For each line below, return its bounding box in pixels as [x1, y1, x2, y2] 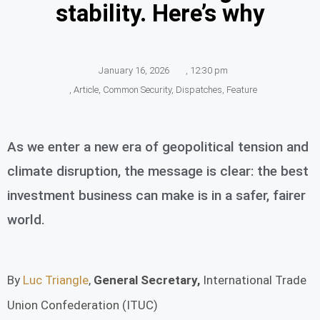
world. [7, 211, 45, 228]
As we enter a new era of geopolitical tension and [7, 138, 309, 155]
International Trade [203, 272, 306, 287]
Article [73, 84, 99, 95]
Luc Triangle [23, 272, 89, 287]
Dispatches [175, 84, 222, 95]
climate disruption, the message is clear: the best [7, 162, 309, 179]
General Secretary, [94, 272, 203, 287]
